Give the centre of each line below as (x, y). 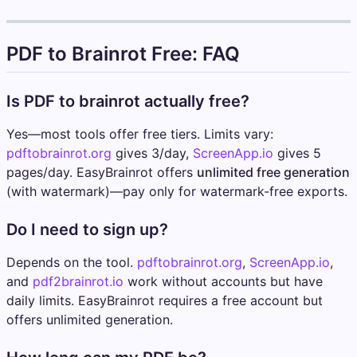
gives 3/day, (152, 153)
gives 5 (297, 153)
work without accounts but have (223, 282)
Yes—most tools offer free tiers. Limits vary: (140, 134)
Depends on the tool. (72, 263)
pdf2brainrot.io (78, 282)
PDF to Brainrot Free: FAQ (123, 53)
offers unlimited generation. (90, 320)
